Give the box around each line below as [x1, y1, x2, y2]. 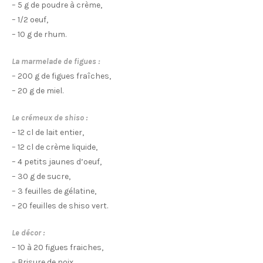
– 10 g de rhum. [12, 29, 66, 40]
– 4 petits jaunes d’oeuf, [12, 157, 102, 167]
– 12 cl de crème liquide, [12, 142, 97, 153]
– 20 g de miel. [12, 86, 63, 96]
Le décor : [12, 228, 45, 238]
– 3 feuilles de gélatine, [12, 186, 96, 197]
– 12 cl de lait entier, [12, 127, 84, 138]
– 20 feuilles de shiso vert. [12, 201, 108, 211]
